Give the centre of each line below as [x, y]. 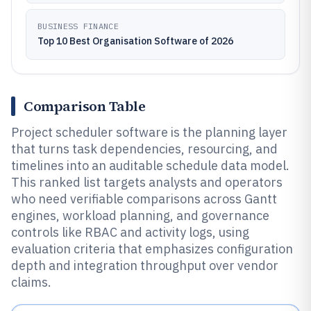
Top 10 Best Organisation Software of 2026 [135, 41]
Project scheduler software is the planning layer [149, 132]
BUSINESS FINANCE [78, 26]
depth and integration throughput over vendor [145, 266]
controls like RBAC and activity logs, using [130, 232]
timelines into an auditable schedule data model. [150, 166]
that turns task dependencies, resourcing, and [144, 149]
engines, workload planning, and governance [140, 216]
